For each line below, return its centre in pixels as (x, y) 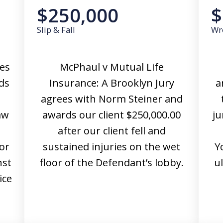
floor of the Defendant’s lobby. (111, 163)
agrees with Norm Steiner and (111, 99)
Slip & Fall (56, 30)
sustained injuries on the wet (111, 147)
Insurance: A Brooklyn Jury (111, 83)
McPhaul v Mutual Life (111, 67)
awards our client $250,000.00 (111, 115)
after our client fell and (111, 131)
